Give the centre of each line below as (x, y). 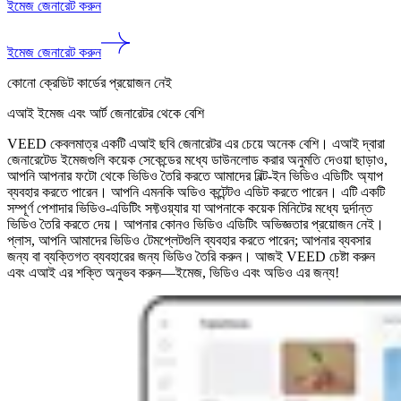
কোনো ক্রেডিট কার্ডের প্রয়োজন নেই (90, 82)
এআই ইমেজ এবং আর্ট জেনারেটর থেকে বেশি (106, 113)
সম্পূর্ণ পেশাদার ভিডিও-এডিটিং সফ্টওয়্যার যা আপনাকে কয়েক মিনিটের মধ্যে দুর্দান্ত (190, 208)
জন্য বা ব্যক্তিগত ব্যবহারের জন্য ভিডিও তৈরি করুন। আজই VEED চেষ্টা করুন (191, 256)
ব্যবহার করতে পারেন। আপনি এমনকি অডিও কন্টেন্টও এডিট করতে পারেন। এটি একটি (196, 192)
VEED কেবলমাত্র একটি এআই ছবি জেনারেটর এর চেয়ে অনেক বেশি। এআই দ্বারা (196, 143)
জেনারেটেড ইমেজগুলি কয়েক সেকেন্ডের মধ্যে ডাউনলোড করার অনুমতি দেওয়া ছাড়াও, (197, 159)
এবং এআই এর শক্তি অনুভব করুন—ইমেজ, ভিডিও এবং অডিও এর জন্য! (173, 272)
